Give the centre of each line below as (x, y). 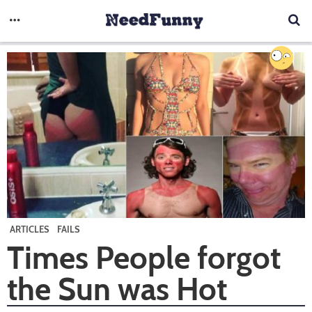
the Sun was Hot (117, 289)
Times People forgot (144, 257)
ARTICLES (30, 229)
